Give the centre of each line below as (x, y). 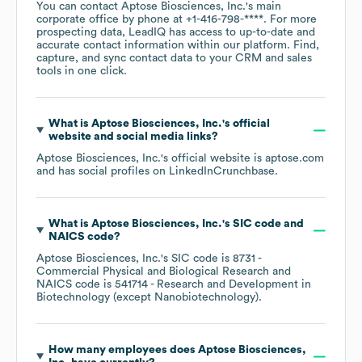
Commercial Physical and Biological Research (153, 272)
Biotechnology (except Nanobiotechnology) (147, 298)
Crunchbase (244, 172)
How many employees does (123, 350)
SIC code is (202, 259)
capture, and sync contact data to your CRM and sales (174, 59)
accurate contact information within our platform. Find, (178, 46)
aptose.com (295, 159)
